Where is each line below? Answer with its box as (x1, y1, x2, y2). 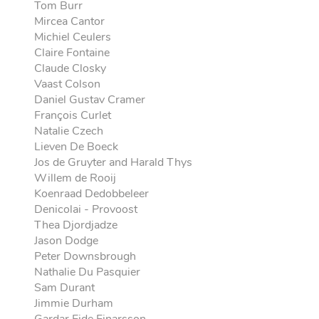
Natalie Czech (34, 123, 104, 139)
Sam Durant (34, 280, 95, 296)
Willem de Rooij (34, 170, 117, 186)
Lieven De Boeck (34, 139, 119, 155)
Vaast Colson (34, 76, 101, 92)
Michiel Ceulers (34, 29, 112, 45)
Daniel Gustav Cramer (34, 92, 146, 108)
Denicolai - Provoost (34, 202, 138, 217)
